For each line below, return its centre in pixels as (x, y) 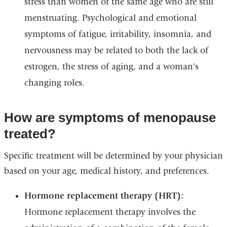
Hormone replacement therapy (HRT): (104, 196)
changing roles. (54, 83)
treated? (30, 134)
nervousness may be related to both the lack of (116, 51)
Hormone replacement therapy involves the (110, 212)
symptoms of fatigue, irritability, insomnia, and (118, 34)
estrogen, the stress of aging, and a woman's (111, 67)
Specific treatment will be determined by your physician (113, 156)
